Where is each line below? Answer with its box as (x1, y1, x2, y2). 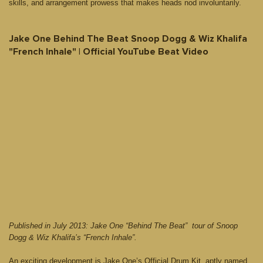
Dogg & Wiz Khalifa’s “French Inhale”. (9, 232, 137, 242)
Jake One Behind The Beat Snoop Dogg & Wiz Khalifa (9, 33, 247, 45)
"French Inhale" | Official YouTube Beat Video (9, 46, 208, 58)
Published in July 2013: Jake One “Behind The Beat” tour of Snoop (9, 221, 238, 230)
